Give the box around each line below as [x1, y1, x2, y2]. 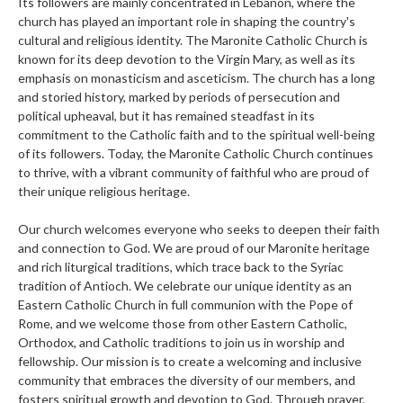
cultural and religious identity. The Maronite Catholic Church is [18, 31, 368, 48]
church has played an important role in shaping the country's [18, 13, 355, 29]
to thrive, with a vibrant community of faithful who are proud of [18, 164, 369, 180]
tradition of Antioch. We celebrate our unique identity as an [18, 277, 352, 293]
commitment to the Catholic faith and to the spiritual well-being [18, 126, 375, 142]
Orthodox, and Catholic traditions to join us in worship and [18, 334, 345, 350]
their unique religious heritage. [18, 183, 190, 199]
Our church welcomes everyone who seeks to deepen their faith [18, 220, 380, 237]
